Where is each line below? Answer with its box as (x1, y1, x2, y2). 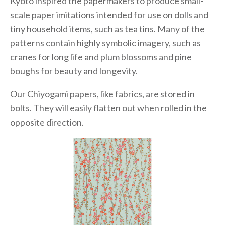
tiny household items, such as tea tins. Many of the (10, 23, 205, 34)
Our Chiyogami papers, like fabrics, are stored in (10, 88, 195, 99)
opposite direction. (10, 116, 84, 128)
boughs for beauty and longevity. (10, 65, 138, 76)
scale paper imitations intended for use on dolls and (10, 9, 208, 20)
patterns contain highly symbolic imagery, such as (10, 37, 201, 48)
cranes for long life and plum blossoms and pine (10, 51, 192, 62)
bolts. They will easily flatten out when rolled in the (10, 102, 207, 114)
